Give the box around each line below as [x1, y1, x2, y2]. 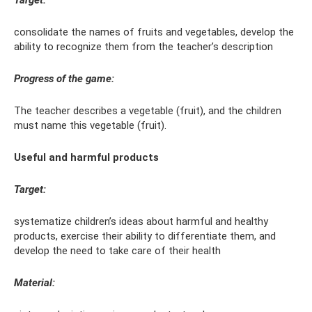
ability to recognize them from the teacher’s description [14, 40, 273, 54]
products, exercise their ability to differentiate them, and [14, 230, 276, 243]
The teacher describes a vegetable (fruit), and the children [14, 104, 281, 118]
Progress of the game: [14, 72, 114, 86]
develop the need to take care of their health [14, 244, 221, 258]
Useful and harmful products [14, 151, 159, 164]
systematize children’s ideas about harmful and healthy [14, 215, 268, 228]
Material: [14, 276, 55, 290]
